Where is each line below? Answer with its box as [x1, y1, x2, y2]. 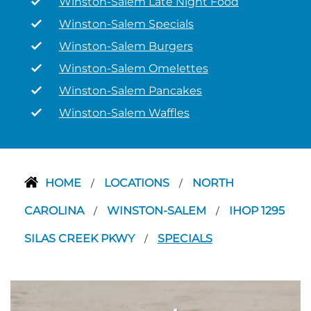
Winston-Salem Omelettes [59, 62, 208, 75]
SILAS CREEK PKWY [24, 232, 137, 245]
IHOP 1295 [229, 204, 285, 217]
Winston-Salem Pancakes [59, 84, 202, 97]
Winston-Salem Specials [59, 17, 194, 31]
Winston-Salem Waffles [59, 106, 190, 119]
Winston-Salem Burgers [59, 40, 193, 53]
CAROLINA [24, 204, 87, 217]
